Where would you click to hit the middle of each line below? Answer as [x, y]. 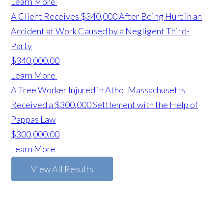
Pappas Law [33, 120]
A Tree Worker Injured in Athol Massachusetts [98, 90]
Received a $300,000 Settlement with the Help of [105, 105]
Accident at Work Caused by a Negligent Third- [100, 31]
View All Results [62, 169]
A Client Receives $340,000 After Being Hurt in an [107, 16]
